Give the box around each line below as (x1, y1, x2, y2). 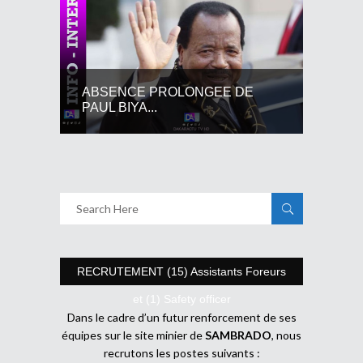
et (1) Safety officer (132, 292, 231, 305)
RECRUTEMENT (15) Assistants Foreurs (77, 264, 286, 278)
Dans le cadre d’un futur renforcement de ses (66, 310, 297, 324)
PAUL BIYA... (82, 100, 157, 115)
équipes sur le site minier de (62, 327, 205, 342)
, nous (271, 327, 301, 342)
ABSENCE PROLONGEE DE (82, 85, 254, 100)
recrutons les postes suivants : (103, 345, 260, 360)
